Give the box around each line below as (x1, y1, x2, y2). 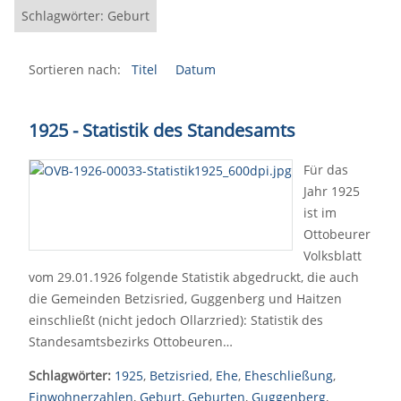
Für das (303, 161, 348, 178)
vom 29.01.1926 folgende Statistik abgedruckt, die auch (29, 269, 359, 286)
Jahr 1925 (303, 183, 360, 200)
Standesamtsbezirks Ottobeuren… (29, 333, 233, 350)
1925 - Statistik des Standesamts (29, 118, 295, 142)
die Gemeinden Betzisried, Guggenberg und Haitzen (29, 290, 342, 307)
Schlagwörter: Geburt (21, 7, 149, 24)
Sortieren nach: (29, 61, 121, 78)
